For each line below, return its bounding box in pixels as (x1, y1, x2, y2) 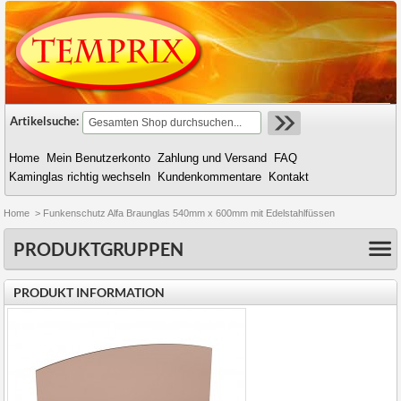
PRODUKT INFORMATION (13, 285, 165, 300)
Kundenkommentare (158, 170, 261, 183)
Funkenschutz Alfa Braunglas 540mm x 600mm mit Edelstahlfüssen (43, 208, 335, 218)
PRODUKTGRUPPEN (13, 238, 183, 260)
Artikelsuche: (10, 114, 79, 129)
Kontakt (269, 170, 309, 183)
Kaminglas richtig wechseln (9, 170, 150, 183)
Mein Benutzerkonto (47, 151, 150, 165)
